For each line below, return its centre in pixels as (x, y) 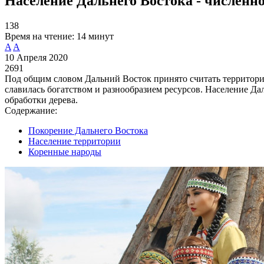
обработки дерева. (41, 100)
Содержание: (31, 110)
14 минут (95, 36)
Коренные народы (65, 151)
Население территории (75, 141)
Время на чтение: (39, 36)
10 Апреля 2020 (36, 57)
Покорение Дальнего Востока (88, 130)
